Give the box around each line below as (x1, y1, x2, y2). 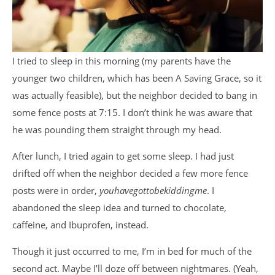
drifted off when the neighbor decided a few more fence (12, 167, 248, 180)
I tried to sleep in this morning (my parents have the (12, 55, 231, 68)
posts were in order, (12, 184, 99, 197)
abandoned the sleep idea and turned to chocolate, (12, 201, 227, 214)
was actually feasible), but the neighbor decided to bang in (12, 89, 257, 102)
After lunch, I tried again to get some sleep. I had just (12, 150, 234, 163)
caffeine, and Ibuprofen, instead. (12, 219, 149, 231)
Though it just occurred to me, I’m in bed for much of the (12, 245, 252, 258)
